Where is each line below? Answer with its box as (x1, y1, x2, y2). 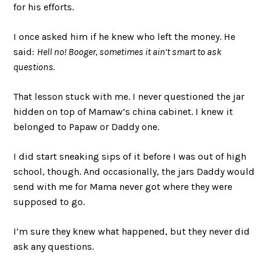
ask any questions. (13, 240, 94, 252)
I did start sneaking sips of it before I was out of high (13, 150, 247, 162)
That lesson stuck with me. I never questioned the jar (13, 90, 245, 102)
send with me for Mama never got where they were (13, 180, 233, 192)
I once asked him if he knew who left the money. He (13, 30, 236, 42)
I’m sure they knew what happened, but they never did (13, 225, 250, 237)
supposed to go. (13, 195, 85, 207)
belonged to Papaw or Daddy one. (13, 120, 160, 132)
